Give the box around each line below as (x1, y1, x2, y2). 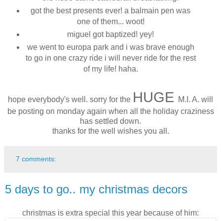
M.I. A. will (178, 95, 213, 104)
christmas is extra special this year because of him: (22, 208, 199, 217)
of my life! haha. (83, 65, 138, 73)
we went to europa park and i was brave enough (27, 43, 194, 51)
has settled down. (80, 116, 141, 125)
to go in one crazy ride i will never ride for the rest (25, 54, 196, 62)
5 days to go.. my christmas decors (5, 182, 187, 196)
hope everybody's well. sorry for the (8, 95, 133, 104)
